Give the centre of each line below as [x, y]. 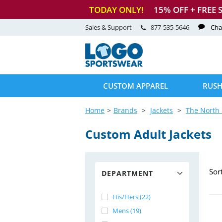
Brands [125, 110]
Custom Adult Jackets [148, 134]
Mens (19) [127, 211]
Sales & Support [109, 27]
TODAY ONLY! [116, 9]
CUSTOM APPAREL [136, 86]
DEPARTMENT [127, 173]
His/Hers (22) [132, 197]
